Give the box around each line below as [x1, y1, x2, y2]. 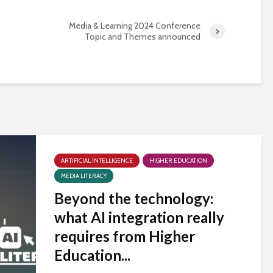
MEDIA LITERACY [61, 172, 107, 180]
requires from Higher [54, 227, 195, 245]
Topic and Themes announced [85, 31, 200, 42]
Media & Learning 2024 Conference [69, 20, 200, 31]
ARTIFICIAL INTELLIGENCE [61, 157, 133, 165]
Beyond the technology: [54, 190, 213, 207]
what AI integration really [54, 208, 224, 226]
